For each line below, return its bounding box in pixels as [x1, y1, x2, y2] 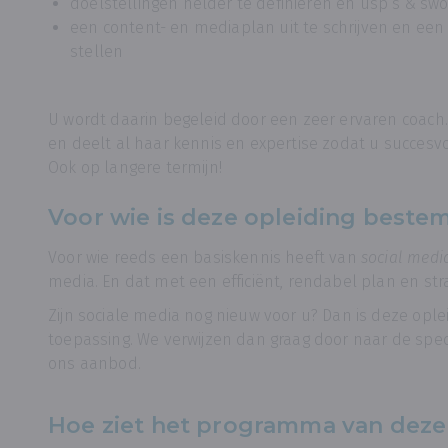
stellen [70, 42, 124, 61]
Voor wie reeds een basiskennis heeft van [48, 248, 361, 267]
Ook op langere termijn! [48, 158, 222, 177]
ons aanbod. [48, 354, 141, 373]
